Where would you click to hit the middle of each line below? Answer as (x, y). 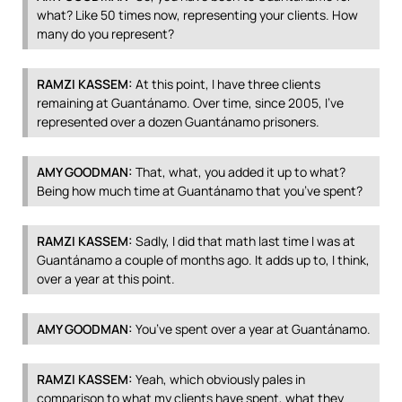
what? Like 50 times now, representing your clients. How (197, 15)
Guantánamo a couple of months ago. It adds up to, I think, (203, 260)
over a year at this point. (106, 279)
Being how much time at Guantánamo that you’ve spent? (200, 191)
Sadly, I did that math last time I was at (244, 241)
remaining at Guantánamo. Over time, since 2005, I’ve (190, 103)
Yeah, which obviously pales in (219, 379)
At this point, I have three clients (227, 84)
